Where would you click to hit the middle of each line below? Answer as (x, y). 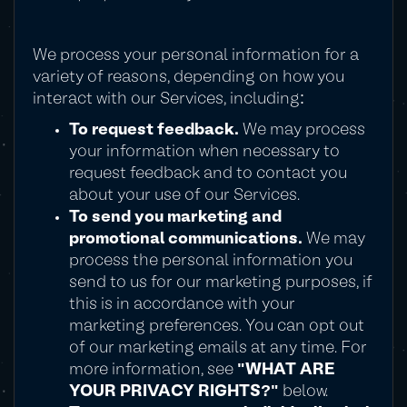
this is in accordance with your (182, 305)
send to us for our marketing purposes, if (221, 283)
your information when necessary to (204, 152)
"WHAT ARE (286, 370)
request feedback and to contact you (208, 174)
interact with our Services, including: (169, 99)
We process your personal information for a (196, 56)
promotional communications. (186, 239)
